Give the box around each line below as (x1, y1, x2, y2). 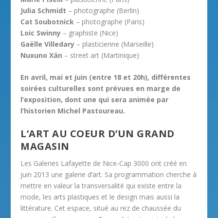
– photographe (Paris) (74, 17, 145, 26)
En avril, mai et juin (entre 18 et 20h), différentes (20, 73, 191, 82)
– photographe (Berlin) (66, 5, 140, 15)
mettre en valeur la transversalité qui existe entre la (20, 181, 182, 190)
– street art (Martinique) (62, 50, 140, 60)
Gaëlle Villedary (20, 39, 75, 49)
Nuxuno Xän (20, 50, 63, 60)
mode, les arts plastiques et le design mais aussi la (20, 192, 180, 201)
